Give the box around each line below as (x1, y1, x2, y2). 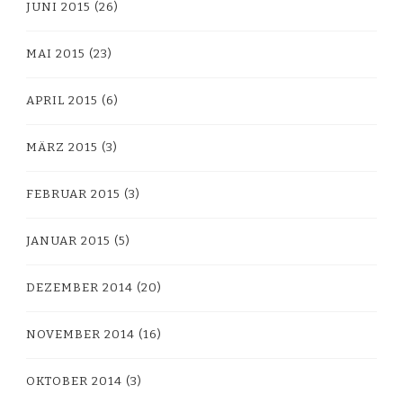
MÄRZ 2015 (26, 139, 98, 155)
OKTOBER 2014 (26, 373, 122, 389)
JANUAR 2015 (26, 233, 111, 248)
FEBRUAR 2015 (26, 186, 121, 201)
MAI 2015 (26, 46, 85, 61)
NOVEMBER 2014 (26, 327, 135, 342)
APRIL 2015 (26, 93, 98, 108)
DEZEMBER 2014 (26, 280, 133, 295)
